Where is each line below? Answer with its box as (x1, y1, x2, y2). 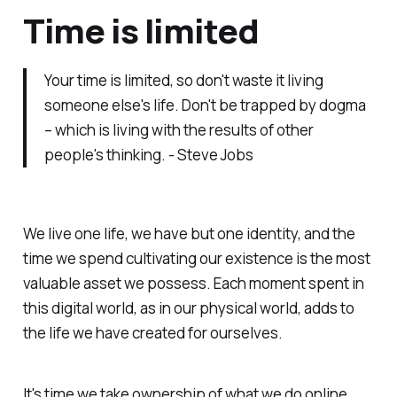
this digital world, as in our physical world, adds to (22, 297, 354, 318)
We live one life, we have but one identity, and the (22, 222, 355, 244)
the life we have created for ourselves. (22, 322, 283, 343)
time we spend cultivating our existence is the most (22, 247, 370, 269)
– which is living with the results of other (43, 119, 314, 140)
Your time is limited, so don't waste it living (43, 69, 323, 90)
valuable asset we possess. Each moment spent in (22, 272, 364, 293)
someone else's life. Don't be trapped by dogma (43, 94, 366, 115)
